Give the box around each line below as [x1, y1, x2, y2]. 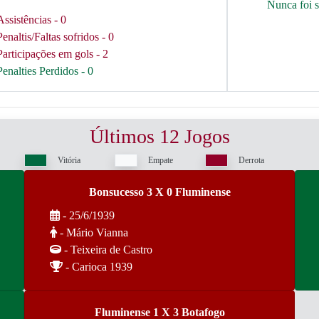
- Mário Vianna [57, 226, 128, 239]
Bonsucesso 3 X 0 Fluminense [88, 186, 231, 198]
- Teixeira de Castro [61, 244, 152, 256]
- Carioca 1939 [63, 261, 132, 273]
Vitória [58, 155, 80, 165]
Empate [148, 155, 173, 165]
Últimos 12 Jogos [89, 125, 230, 147]
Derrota [239, 155, 264, 165]
